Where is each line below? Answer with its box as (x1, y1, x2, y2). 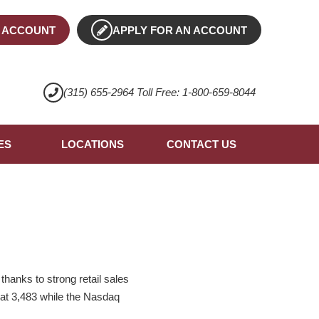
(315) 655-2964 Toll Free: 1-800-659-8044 (63, 86, 256, 99)
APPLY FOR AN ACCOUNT (113, 24, 248, 37)
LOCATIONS (61, 138, 124, 151)
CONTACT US (166, 138, 236, 151)
